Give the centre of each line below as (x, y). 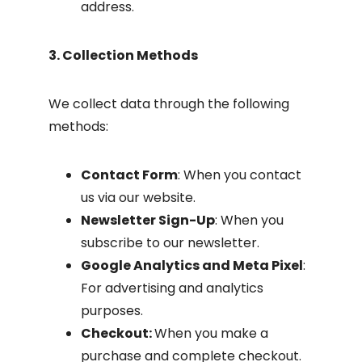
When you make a (211, 333)
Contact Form (129, 175)
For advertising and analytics (172, 288)
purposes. (112, 311)
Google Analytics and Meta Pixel (192, 265)
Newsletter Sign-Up (148, 220)
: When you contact (240, 175)
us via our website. (138, 198)
